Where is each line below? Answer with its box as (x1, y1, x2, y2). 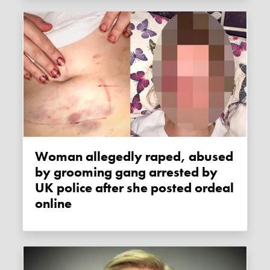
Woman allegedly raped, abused (35, 148, 49, 165)
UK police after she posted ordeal (35, 179, 234, 196)
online (35, 195, 72, 212)
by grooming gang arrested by (35, 163, 218, 181)
